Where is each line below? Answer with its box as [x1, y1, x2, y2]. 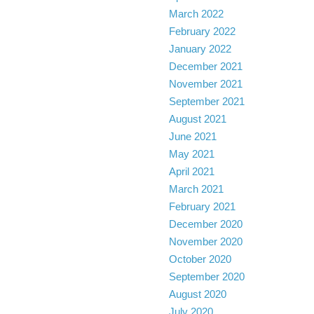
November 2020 [168, 235, 243, 247]
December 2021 [168, 60, 243, 72]
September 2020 [168, 271, 245, 282]
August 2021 [168, 113, 226, 125]
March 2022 [168, 8, 224, 20]
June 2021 [168, 130, 217, 142]
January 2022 [168, 43, 231, 55]
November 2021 [168, 78, 243, 90]
